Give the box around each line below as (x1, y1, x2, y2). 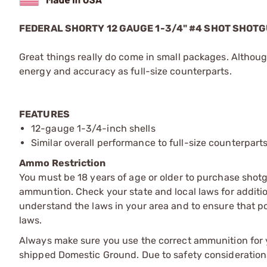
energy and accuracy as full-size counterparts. (19, 65, 232, 77)
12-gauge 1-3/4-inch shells (31, 122, 156, 134)
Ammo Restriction (19, 157, 106, 169)
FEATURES (19, 108, 70, 120)
